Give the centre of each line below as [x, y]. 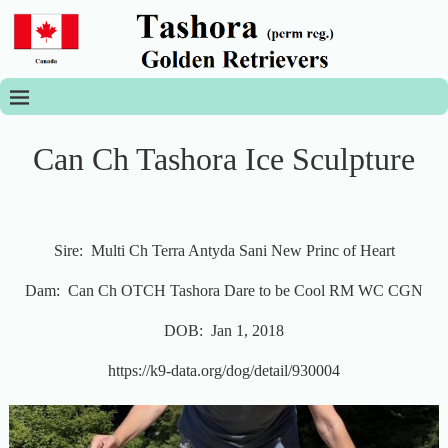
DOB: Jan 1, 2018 [224, 330]
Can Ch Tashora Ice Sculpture [224, 158]
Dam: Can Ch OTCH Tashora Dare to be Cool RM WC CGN [224, 290]
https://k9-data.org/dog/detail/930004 [224, 370]
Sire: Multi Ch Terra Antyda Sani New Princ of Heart [224, 250]
